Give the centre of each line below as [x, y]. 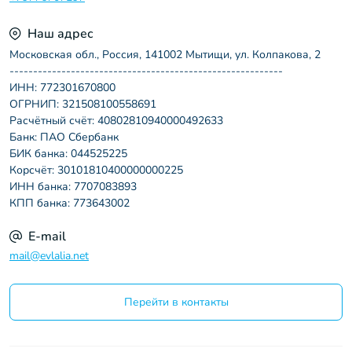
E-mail [47, 236]
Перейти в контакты [176, 302]
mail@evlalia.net [49, 256]
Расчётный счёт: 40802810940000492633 [116, 121]
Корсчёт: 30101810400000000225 [96, 170]
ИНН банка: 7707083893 [73, 187]
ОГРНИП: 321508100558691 [83, 104]
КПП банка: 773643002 [70, 203]
